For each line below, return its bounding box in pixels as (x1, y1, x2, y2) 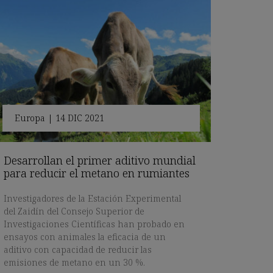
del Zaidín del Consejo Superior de (4, 205, 144, 218)
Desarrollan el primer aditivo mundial (4, 153, 196, 168)
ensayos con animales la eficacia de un (4, 231, 166, 243)
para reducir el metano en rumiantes (4, 166, 190, 181)
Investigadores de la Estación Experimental (4, 193, 181, 205)
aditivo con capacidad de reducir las (4, 244, 152, 256)
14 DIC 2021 (55, 112, 104, 124)
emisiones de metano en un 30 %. (4, 257, 145, 269)
